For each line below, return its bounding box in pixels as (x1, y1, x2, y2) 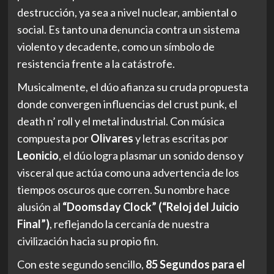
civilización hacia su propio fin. (17, 234, 158, 248)
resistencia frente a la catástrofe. (17, 56, 175, 70)
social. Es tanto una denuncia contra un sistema (17, 22, 240, 36)
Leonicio (17, 148, 59, 162)
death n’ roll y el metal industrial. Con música (17, 114, 224, 128)
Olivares (90, 131, 133, 145)
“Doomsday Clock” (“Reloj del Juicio (62, 199, 239, 213)
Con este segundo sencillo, (17, 257, 146, 271)
